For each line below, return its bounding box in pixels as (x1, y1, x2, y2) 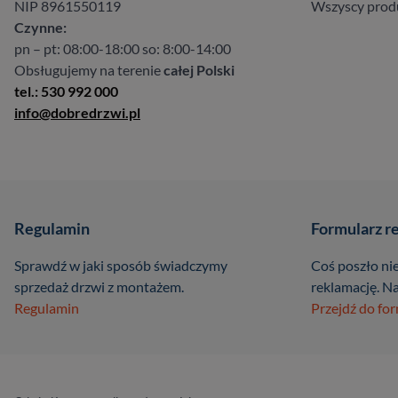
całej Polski (163, 61, 235, 78)
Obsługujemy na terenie (14, 61, 163, 78)
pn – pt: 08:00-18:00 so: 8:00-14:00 (14, 40, 231, 57)
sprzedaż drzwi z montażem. (14, 278, 184, 295)
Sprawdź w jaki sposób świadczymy (14, 257, 227, 274)
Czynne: (14, 19, 67, 36)
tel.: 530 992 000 (14, 83, 118, 99)
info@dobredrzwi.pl (14, 104, 140, 121)
